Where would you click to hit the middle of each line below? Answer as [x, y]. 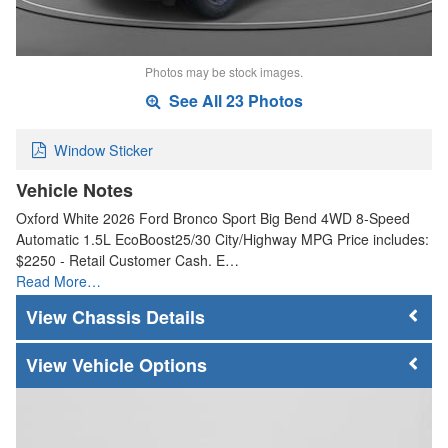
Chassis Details [138, 316]
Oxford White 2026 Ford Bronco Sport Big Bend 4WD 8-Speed [213, 217]
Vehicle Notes [74, 189]
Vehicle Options [139, 365]
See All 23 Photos [233, 101]
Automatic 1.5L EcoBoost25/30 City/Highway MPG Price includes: [222, 238]
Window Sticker [103, 149]
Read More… [58, 280]
